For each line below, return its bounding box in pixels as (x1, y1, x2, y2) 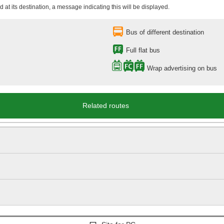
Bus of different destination (126, 28, 204, 36)
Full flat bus (126, 46, 160, 54)
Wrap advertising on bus (147, 64, 217, 72)
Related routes (82, 101, 129, 109)
